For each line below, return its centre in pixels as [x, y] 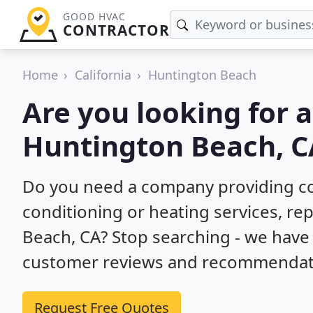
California [103, 75]
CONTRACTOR [116, 30]
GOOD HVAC [94, 16]
